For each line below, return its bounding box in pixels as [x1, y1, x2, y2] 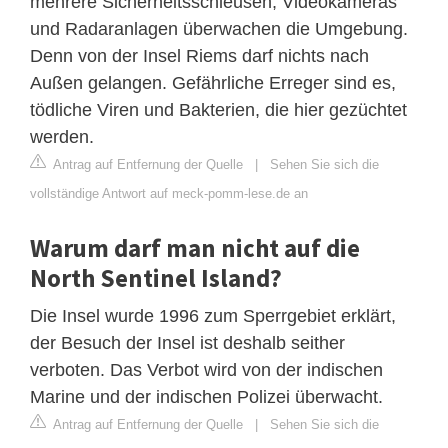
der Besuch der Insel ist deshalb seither [30, 332, 345, 353]
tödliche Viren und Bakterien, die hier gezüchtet [30, 99, 407, 120]
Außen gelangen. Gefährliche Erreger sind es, [30, 72, 396, 93]
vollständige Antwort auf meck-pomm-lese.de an [30, 185, 308, 201]
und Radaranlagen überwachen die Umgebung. [30, 18, 408, 39]
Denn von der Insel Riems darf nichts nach [30, 45, 369, 66]
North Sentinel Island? [30, 261, 282, 294]
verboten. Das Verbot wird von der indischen [30, 359, 383, 380]
